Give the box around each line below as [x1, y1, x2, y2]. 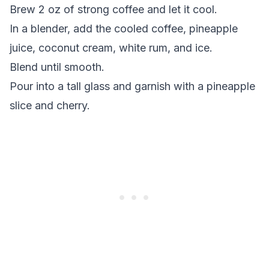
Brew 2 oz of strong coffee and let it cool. [10, 3, 217, 16]
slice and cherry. [10, 99, 90, 112]
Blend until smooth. [10, 61, 104, 73]
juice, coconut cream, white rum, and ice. [10, 41, 213, 54]
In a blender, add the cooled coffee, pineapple [10, 22, 238, 35]
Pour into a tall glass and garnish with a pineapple [10, 80, 255, 92]
